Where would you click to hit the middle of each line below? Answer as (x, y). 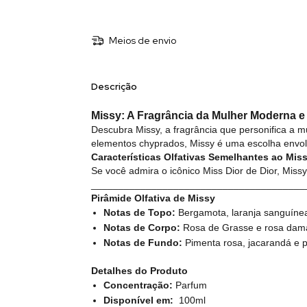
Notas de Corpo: (142, 227)
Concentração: (138, 285)
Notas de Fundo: (143, 242)
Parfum (189, 285)
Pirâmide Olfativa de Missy (153, 198)
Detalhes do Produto (139, 270)
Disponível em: (138, 300)
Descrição (114, 86)
